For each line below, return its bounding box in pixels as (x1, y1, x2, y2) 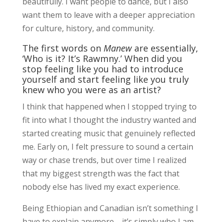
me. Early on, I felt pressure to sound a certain (22, 141, 193, 152)
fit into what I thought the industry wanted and (22, 114, 196, 125)
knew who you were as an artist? (22, 83, 161, 96)
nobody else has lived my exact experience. (22, 181, 180, 192)
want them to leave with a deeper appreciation (22, 9, 195, 20)
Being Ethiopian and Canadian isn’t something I (22, 202, 198, 214)
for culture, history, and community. (22, 22, 155, 34)
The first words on (22, 42, 104, 54)
